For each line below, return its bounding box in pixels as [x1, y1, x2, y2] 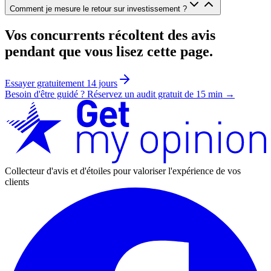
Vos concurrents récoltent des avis [5, 27, 215, 43]
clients [5, 177, 29, 187]
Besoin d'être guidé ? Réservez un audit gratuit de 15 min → [5, 88, 235, 99]
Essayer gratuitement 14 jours [5, 77, 117, 88]
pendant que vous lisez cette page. [5, 43, 213, 59]
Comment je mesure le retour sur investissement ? [10, 4, 187, 13]
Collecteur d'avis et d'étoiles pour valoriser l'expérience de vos [5, 166, 241, 176]
